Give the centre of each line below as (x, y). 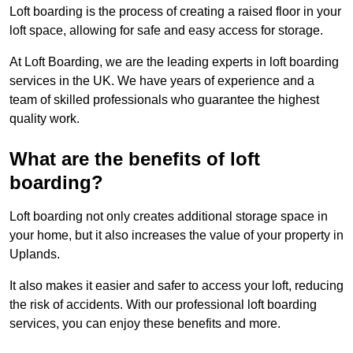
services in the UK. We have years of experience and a (162, 81)
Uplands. (35, 255)
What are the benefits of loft (135, 159)
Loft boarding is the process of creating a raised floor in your (175, 12)
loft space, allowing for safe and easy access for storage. (166, 31)
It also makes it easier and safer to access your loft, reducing (176, 286)
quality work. (45, 119)
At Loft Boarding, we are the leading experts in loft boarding (174, 62)
